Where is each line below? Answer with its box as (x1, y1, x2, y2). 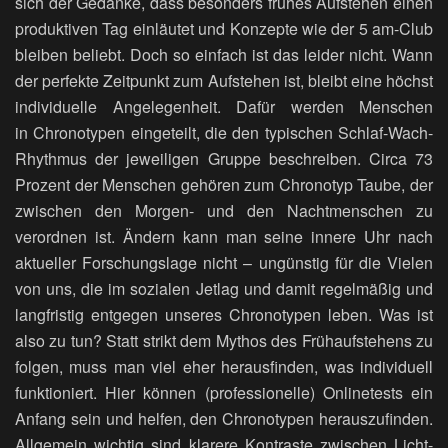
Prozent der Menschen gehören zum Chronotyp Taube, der (15, 172, 433, 196)
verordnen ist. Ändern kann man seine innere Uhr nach (15, 224, 433, 248)
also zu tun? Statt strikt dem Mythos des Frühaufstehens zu (15, 328, 433, 352)
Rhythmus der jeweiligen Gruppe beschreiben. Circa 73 (15, 146, 433, 170)
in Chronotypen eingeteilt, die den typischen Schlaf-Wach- (15, 120, 433, 144)
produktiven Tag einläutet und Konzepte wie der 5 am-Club (15, 16, 433, 40)
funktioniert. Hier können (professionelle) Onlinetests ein (15, 380, 433, 404)
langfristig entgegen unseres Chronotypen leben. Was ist (15, 302, 433, 326)
